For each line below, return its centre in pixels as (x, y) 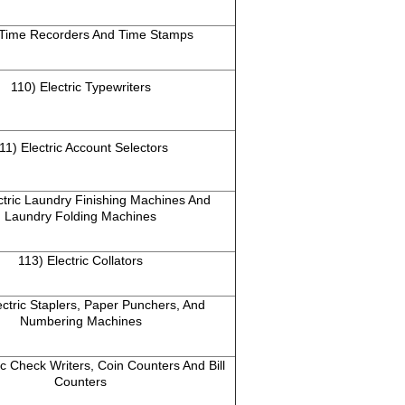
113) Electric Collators (80, 261)
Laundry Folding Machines (80, 217)
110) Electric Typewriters (80, 87)
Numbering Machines (80, 321)
